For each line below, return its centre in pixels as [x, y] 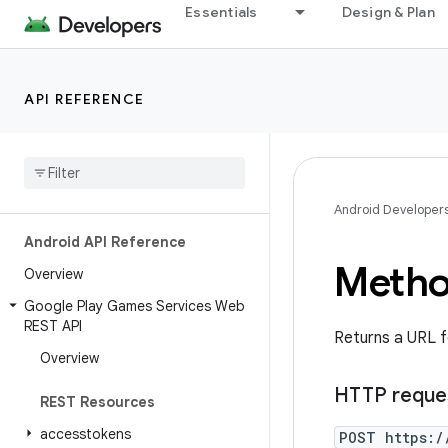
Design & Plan [388, 12]
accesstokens [85, 434]
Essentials [221, 12]
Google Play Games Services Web [134, 306]
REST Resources [97, 402]
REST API [53, 326]
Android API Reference [105, 242]
